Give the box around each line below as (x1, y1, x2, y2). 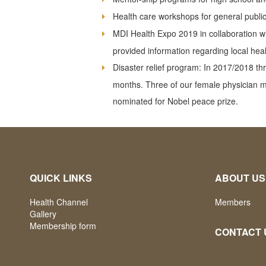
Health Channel (30, 196, 88, 208)
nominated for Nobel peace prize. (112, 95, 238, 107)
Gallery (30, 208, 56, 220)
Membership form (30, 220, 96, 232)
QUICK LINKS (30, 171, 92, 185)
